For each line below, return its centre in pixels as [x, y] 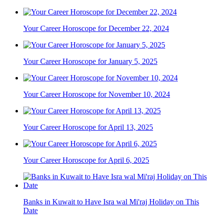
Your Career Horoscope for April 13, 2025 [88, 127]
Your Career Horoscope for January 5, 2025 [90, 62]
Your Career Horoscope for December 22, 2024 [96, 29]
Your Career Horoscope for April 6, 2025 [86, 160]
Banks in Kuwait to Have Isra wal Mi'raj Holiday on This [111, 202]
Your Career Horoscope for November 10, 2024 [97, 94]
